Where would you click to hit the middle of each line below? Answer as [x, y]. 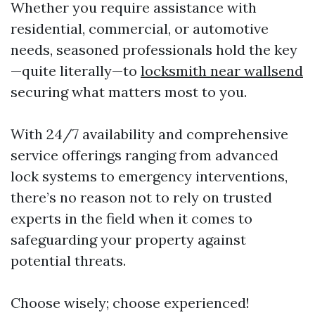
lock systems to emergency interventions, [149, 176]
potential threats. [68, 261]
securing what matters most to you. [129, 92]
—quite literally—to [76, 71]
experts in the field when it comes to [131, 218]
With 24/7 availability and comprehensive [149, 134]
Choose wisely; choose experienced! [130, 303]
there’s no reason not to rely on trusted [141, 197]
